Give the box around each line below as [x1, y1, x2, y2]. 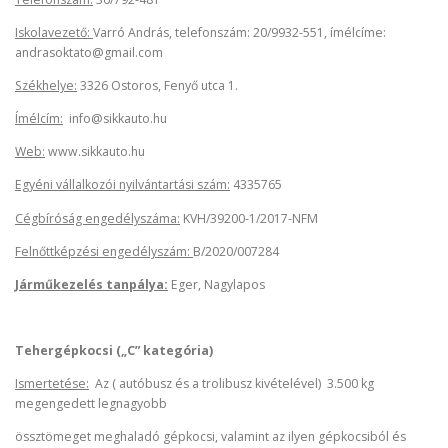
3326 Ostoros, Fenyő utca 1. [77, 77, 238, 94]
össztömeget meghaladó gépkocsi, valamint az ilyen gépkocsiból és [15, 428, 406, 446]
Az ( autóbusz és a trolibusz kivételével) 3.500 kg [89, 375, 374, 393]
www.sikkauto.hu [45, 143, 145, 161]
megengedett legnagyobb [15, 395, 167, 413]
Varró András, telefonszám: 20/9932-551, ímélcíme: [93, 23, 386, 41]
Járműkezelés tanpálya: [15, 275, 168, 293]
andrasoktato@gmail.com [15, 43, 163, 61]
